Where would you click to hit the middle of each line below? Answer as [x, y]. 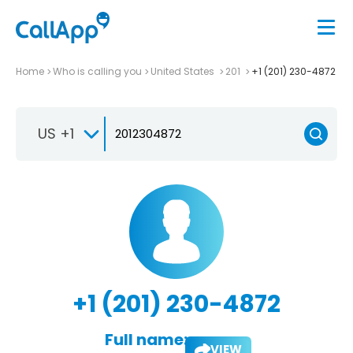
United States [184, 71]
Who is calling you [97, 71]
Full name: [146, 339]
